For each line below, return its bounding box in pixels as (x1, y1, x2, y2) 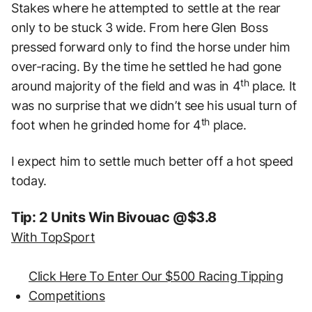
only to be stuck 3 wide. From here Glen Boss (11, 20, 268, 36)
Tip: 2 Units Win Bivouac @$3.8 (11, 209, 217, 226)
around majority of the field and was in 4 (11, 79, 241, 94)
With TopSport (11, 230, 95, 245)
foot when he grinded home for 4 (11, 118, 201, 133)
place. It (249, 79, 297, 94)
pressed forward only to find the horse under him (11, 40, 290, 55)
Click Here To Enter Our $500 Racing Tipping (29, 269, 283, 284)
